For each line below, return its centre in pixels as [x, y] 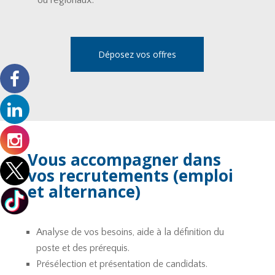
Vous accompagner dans [124, 159]
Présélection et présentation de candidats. [122, 264]
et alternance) [84, 191]
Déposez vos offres [137, 54]
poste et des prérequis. [83, 248]
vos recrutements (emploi [130, 175]
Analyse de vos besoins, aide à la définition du [130, 232]
